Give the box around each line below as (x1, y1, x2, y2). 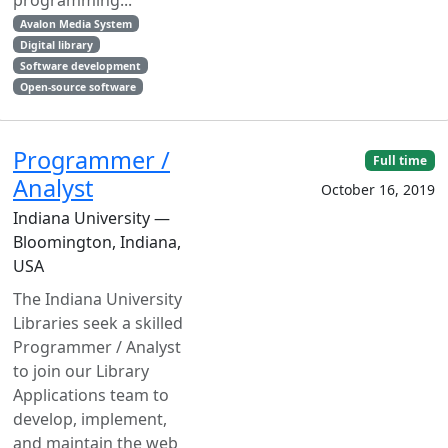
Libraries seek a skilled (13, 311, 183, 334)
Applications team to (13, 383, 169, 406)
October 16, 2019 (321, 179, 435, 199)
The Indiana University (13, 287, 182, 310)
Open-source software (19, 79, 136, 94)
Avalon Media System (19, 16, 132, 31)
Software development (19, 58, 141, 73)
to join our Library (13, 359, 149, 382)
